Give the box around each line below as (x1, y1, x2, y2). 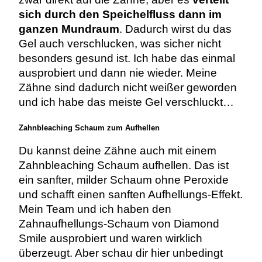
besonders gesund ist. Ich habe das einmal (18, 51, 235, 64)
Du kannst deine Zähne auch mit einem (18, 144, 216, 157)
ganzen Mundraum (18, 22, 119, 35)
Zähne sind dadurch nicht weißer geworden (18, 81, 237, 94)
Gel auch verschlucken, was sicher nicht (18, 37, 221, 50)
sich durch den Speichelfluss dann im (18, 8, 222, 20)
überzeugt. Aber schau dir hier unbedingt (18, 247, 223, 259)
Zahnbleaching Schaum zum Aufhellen (18, 123, 160, 132)
